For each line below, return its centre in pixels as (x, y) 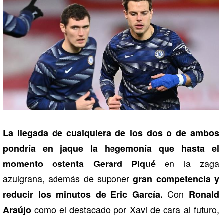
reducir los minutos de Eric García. (83, 194)
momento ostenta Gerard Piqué (79, 163)
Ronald (204, 194)
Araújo (17, 209)
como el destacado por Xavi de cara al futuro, (125, 209)
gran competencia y (176, 179)
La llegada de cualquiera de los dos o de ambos (111, 133)
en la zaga (187, 163)
